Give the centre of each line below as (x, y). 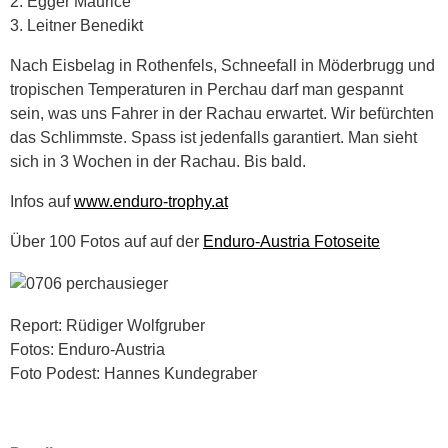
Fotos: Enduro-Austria (87, 349)
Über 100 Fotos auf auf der (106, 241)
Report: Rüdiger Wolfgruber (107, 325)
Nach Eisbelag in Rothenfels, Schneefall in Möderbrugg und (222, 65)
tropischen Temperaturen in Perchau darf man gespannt (206, 89)
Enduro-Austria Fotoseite (291, 241)
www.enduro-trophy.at (151, 201)
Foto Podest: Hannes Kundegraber (133, 373)
